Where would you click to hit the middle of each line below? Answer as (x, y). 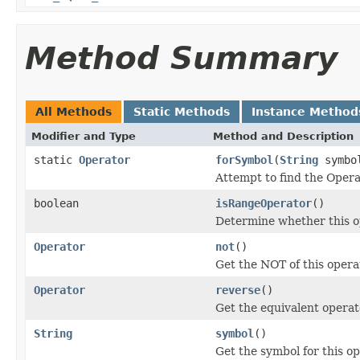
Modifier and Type (84, 136)
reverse (238, 290)
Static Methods (182, 111)
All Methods (74, 111)
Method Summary (181, 58)
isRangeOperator (264, 203)
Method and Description (283, 136)
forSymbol (244, 160)
